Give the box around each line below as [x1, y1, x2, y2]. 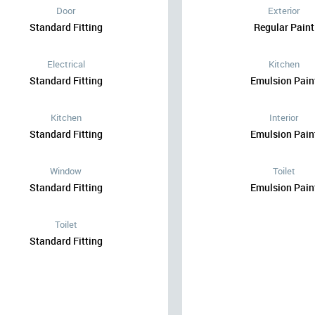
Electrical [46, 58, 85, 70]
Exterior [268, 4, 300, 17]
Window [50, 165, 82, 177]
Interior [269, 111, 299, 124]
